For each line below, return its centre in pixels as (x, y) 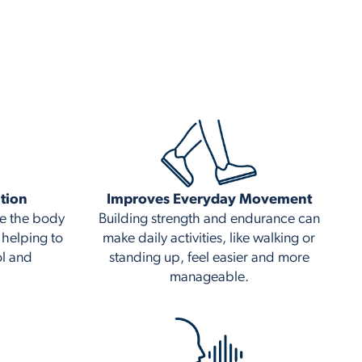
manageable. (209, 278)
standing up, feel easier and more (209, 259)
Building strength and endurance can (209, 220)
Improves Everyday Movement (209, 200)
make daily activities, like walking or (209, 239)
